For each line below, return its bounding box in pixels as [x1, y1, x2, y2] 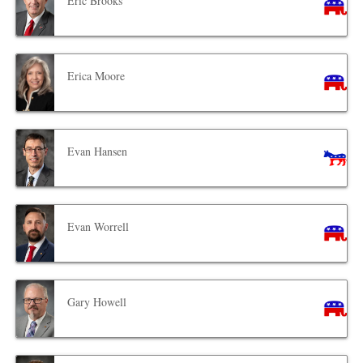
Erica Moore [67, 67, 126, 83]
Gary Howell [67, 293, 127, 310]
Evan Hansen [67, 143, 128, 159]
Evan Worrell [67, 218, 130, 234]
